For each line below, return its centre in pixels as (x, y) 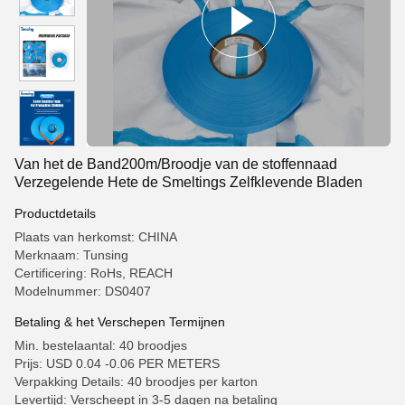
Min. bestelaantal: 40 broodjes (101, 345)
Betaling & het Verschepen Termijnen (120, 322)
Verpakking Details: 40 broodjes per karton (136, 381)
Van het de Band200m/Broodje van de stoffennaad (176, 164)
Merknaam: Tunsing (71, 255)
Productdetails (55, 213)
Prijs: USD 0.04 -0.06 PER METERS (117, 363)
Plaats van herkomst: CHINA (96, 237)
